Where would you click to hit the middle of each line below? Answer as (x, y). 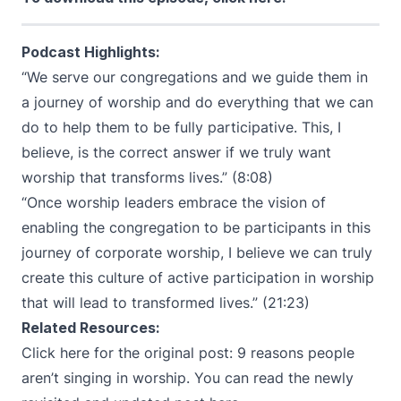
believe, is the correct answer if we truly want (176, 152)
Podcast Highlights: (91, 52)
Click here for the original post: (129, 353)
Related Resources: (91, 328)
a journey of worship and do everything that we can (197, 102)
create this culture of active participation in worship (198, 277)
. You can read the (250, 378)
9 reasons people (296, 353)
